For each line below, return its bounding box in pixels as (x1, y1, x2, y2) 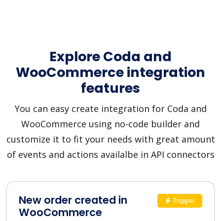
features (81, 79, 140, 98)
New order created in (19, 193, 127, 208)
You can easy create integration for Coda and (14, 103, 207, 115)
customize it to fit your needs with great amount (6, 133, 215, 146)
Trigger (171, 196, 194, 205)
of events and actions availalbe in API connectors (6, 148, 215, 161)
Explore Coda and (49, 47, 172, 66)
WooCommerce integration (16, 63, 205, 82)
